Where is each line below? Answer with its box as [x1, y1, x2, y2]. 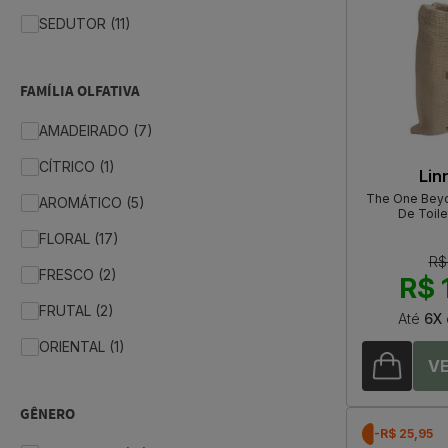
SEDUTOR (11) [39, 15, 131, 33]
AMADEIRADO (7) [39, 122, 153, 140]
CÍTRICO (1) [39, 158, 115, 176]
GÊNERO [20, 404, 75, 426]
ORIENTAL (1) [39, 338, 125, 356]
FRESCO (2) [39, 266, 117, 284]
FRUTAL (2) [39, 302, 114, 320]
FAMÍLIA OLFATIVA [20, 81, 140, 103]
